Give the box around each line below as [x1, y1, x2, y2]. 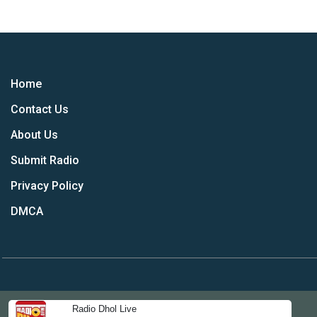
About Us [11, 128, 58, 142]
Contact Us [11, 103, 69, 116]
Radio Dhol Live [72, 304, 137, 315]
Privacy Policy [11, 179, 83, 192]
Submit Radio [11, 154, 79, 167]
